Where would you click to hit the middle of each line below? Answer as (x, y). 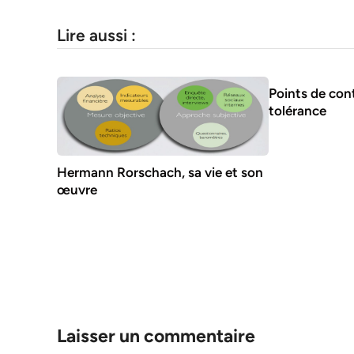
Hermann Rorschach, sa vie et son (160, 173)
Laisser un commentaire (156, 336)
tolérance (298, 110)
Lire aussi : (96, 35)
